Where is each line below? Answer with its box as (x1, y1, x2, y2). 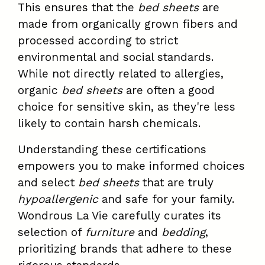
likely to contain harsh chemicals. (18, 117, 201, 131)
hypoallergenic (18, 192, 98, 206)
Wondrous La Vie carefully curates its (18, 209, 221, 223)
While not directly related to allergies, (18, 67, 224, 81)
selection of (18, 225, 85, 240)
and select (18, 176, 78, 190)
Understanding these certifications (18, 143, 206, 157)
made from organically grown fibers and (18, 17, 238, 31)
